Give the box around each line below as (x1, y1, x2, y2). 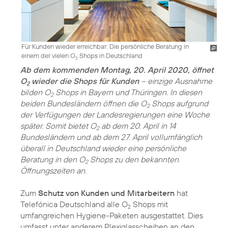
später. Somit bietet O (20, 120, 96, 131)
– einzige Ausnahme (139, 75, 212, 86)
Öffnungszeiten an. (20, 165, 87, 176)
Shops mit (131, 198, 168, 209)
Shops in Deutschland (78, 51, 142, 60)
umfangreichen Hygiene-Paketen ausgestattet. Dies (20, 210, 203, 220)
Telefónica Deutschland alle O (20, 198, 128, 209)
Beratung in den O (20, 154, 85, 164)
